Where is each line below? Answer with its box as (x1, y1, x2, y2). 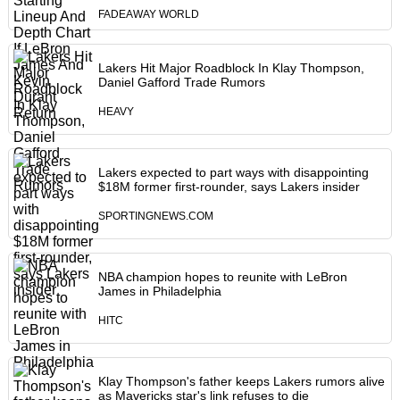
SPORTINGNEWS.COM (97, 211, 213, 222)
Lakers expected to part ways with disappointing (97, 165, 369, 180)
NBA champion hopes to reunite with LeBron (97, 270, 347, 285)
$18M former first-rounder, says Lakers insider (97, 179, 360, 195)
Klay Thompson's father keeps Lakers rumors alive (97, 374, 385, 389)
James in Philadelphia (97, 284, 221, 299)
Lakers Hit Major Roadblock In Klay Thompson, (97, 61, 364, 76)
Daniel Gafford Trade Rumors (97, 75, 265, 90)
